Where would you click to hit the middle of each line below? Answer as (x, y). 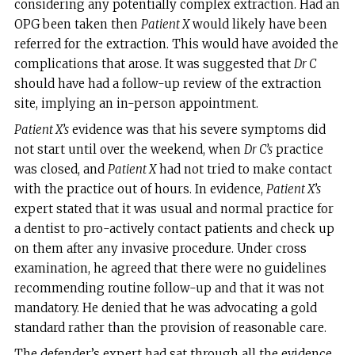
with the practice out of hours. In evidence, (140, 189)
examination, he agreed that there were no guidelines (170, 268)
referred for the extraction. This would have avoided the (176, 44)
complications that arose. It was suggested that (154, 63)
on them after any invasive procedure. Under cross (160, 248)
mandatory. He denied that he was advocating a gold (165, 307)
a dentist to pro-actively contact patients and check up (174, 228)
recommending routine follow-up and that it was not (169, 288)
